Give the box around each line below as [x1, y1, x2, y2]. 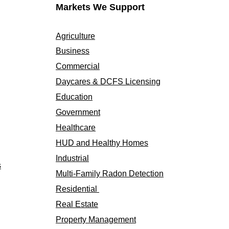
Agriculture [56, 32, 95, 40]
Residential [56, 185, 99, 193]
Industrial [56, 154, 89, 163]
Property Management [56, 215, 136, 224]
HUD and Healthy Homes [56, 139, 148, 147]
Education [56, 93, 93, 101]
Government [56, 108, 100, 117]
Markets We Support [56, 2, 145, 12]
